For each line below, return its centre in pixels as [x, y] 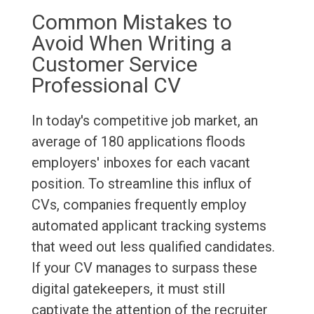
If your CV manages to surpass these [144, 268]
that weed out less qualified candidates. [153, 247]
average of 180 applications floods [138, 142]
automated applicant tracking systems [149, 226]
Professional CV [106, 86]
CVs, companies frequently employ [138, 205]
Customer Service [114, 64]
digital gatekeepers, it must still [128, 289]
